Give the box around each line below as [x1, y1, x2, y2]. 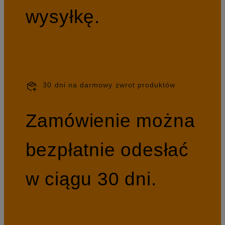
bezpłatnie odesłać [25, 139, 189, 161]
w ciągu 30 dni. [25, 168, 157, 190]
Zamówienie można [25, 110, 195, 132]
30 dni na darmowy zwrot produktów [43, 80, 176, 89]
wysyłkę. [25, 6, 100, 27]
